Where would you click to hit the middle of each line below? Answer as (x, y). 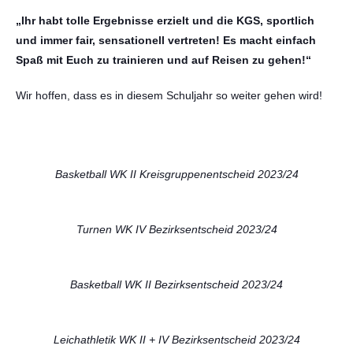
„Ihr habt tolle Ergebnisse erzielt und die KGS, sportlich (165, 20)
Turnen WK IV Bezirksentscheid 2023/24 (176, 229)
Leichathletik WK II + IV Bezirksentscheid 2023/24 (176, 340)
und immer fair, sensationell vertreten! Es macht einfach (166, 40)
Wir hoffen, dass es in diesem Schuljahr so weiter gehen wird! (169, 95)
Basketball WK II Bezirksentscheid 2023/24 (176, 284)
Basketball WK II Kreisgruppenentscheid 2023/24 (176, 174)
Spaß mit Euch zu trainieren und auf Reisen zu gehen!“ (163, 60)
